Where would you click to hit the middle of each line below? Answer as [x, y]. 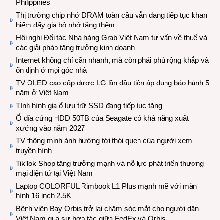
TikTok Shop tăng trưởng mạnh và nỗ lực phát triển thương [110, 164]
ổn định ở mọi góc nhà [51, 70]
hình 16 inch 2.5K [43, 196]
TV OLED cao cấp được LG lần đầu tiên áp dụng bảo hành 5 [112, 83]
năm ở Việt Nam [42, 93]
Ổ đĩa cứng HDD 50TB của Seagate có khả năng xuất [102, 118]
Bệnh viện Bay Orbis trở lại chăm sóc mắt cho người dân [107, 209]
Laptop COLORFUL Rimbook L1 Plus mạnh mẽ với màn [106, 186]
